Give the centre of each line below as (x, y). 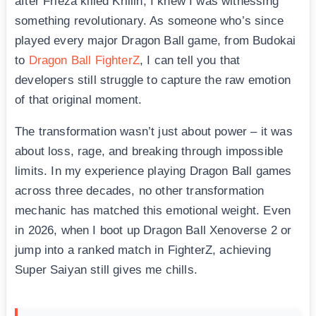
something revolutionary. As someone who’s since (149, 21)
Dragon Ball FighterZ (84, 61)
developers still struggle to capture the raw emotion (153, 80)
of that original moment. (79, 100)
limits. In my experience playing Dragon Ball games (153, 171)
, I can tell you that (190, 61)
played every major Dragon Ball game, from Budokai (156, 41)
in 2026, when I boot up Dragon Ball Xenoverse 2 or (153, 231)
